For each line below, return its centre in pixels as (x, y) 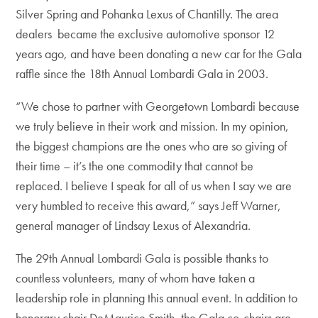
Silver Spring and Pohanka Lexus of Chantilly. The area (147, 14)
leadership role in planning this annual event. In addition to (157, 298)
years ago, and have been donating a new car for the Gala (159, 54)
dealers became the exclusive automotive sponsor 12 (146, 34)
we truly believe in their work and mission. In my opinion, (153, 126)
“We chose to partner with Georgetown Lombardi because (158, 106)
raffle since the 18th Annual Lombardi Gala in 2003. (142, 73)
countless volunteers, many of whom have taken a (136, 278)
